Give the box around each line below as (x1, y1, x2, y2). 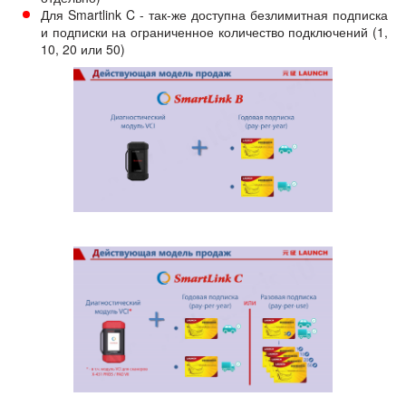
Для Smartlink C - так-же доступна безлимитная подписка (41, 5, 388, 24)
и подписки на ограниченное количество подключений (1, (41, 22, 388, 41)
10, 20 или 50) (41, 39, 129, 58)
